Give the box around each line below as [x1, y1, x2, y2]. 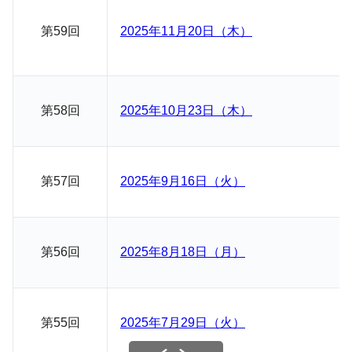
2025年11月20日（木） [120, 24, 252, 38]
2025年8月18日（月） [120, 245, 245, 258]
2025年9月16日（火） [120, 174, 245, 188]
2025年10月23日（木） [120, 104, 252, 117]
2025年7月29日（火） [120, 316, 245, 329]
